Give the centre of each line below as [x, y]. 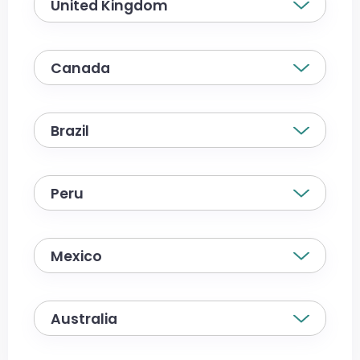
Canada [80, 68]
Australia [84, 319]
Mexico [76, 256]
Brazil [70, 131]
